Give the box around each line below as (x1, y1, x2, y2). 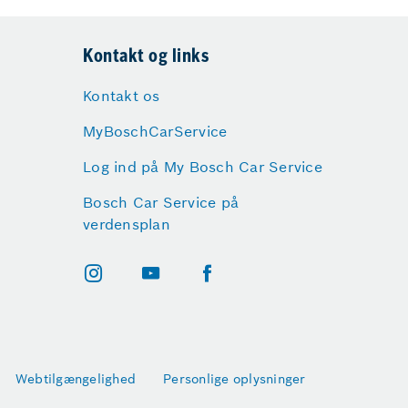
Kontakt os (83, 87, 160, 105)
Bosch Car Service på (83, 193, 239, 211)
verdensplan (83, 215, 170, 233)
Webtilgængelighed (15, 371, 136, 387)
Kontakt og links (83, 48, 209, 66)
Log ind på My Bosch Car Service (83, 158, 322, 176)
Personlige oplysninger (163, 371, 306, 387)
